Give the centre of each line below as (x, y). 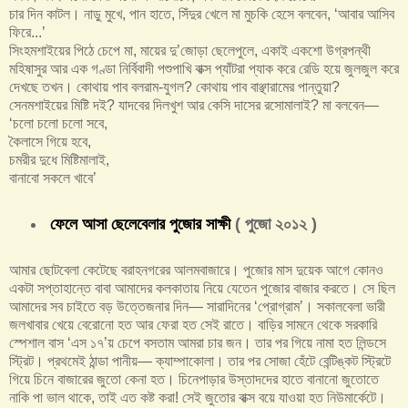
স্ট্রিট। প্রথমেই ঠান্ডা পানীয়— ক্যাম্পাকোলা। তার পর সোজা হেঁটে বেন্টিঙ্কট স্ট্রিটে (200, 361)
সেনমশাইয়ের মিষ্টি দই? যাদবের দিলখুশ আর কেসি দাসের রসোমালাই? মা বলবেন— (194, 105)
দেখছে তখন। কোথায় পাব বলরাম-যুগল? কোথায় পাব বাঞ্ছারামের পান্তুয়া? (174, 87)
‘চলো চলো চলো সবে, (58, 123)
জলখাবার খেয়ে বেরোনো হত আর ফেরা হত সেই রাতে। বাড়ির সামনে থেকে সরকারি (193, 324)
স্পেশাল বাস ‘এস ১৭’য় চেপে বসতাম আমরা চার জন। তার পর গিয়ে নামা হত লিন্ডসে (198, 342)
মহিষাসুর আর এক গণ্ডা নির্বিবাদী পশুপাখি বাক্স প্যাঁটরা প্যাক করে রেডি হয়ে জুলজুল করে (204, 68)
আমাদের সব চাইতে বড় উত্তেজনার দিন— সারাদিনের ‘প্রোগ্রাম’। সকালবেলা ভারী (197, 306)
